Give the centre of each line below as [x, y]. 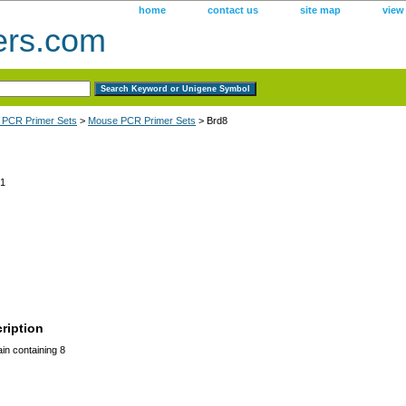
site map [320, 10]
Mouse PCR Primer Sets [142, 120]
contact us [233, 10]
